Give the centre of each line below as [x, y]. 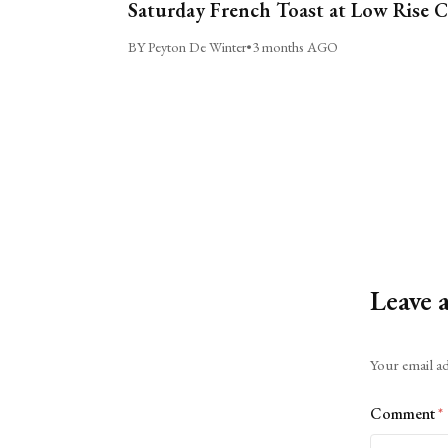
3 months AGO [294, 47]
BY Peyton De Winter [186, 47]
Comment [403, 413]
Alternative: [406, 350]
